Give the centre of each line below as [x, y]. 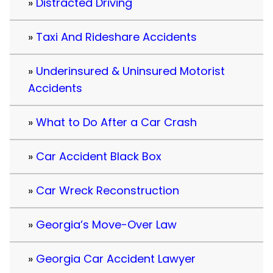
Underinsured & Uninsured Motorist [130, 71]
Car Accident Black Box [99, 157]
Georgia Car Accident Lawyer [116, 259]
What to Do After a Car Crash [116, 122]
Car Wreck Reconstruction [108, 191]
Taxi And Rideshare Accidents [116, 37]
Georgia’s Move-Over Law [106, 225]
